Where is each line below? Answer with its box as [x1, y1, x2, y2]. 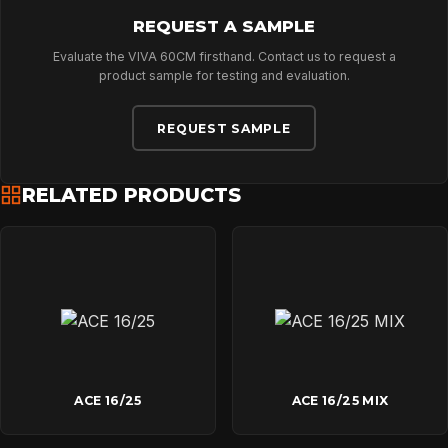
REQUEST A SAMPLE [133, 16, 315, 36]
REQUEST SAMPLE [157, 120, 291, 136]
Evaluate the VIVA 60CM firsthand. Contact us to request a [52, 49, 396, 64]
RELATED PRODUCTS [22, 182, 241, 207]
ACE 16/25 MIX [291, 393, 389, 408]
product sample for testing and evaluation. [98, 68, 350, 83]
